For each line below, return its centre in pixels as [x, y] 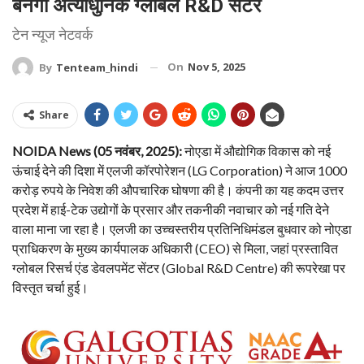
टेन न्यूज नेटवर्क [52, 34]
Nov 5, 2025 [217, 66]
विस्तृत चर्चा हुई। [50, 288]
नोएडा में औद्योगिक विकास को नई [256, 151]
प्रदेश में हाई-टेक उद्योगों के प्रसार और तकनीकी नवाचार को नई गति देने [171, 210]
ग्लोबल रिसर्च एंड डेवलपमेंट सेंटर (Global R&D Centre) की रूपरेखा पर [179, 268]
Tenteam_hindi [97, 68]
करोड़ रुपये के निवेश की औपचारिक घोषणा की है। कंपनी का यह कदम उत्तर [178, 190]
